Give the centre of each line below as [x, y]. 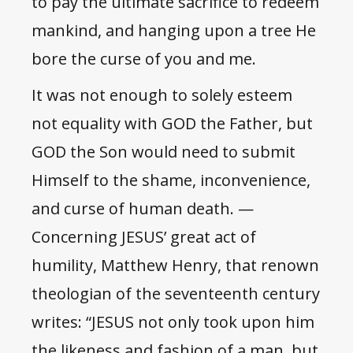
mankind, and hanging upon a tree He [174, 31]
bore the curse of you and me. [148, 59]
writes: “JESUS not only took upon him [173, 322]
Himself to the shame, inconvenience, [171, 180]
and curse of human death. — [143, 209]
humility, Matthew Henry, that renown [175, 266]
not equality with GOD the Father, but [172, 124]
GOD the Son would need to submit [163, 152]
